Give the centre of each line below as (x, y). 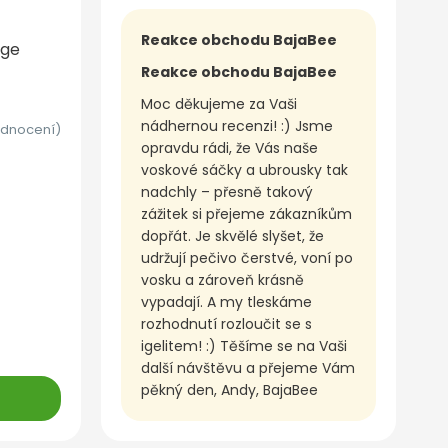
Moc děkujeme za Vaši (219, 104)
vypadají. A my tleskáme (226, 302)
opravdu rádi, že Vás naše (229, 148)
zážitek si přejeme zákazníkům (246, 214)
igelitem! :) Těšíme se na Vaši (244, 346)
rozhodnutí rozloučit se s (226, 324)
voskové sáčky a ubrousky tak (244, 170)
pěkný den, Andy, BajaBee (229, 390)
